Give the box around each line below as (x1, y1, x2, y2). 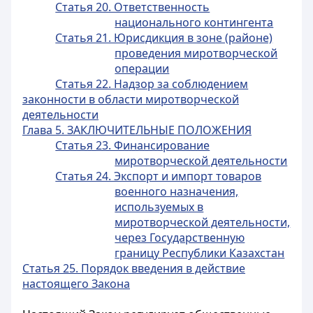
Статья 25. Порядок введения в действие (22, 261, 245, 276)
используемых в (115, 199, 204, 214)
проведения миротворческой (115, 45, 278, 61)
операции (115, 61, 170, 76)
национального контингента (115, 15, 274, 30)
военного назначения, (115, 184, 239, 199)
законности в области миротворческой (22, 92, 239, 107)
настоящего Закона (22, 276, 130, 291)
